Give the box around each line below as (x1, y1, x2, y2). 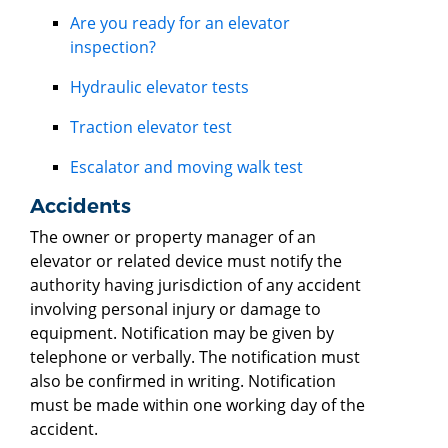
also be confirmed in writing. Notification (30, 369, 336, 392)
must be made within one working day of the (30, 393, 365, 416)
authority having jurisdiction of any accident (30, 273, 361, 296)
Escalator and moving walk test (70, 155, 303, 178)
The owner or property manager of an (30, 225, 316, 248)
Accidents (30, 193, 131, 218)
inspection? (70, 35, 156, 58)
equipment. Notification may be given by (30, 321, 334, 344)
